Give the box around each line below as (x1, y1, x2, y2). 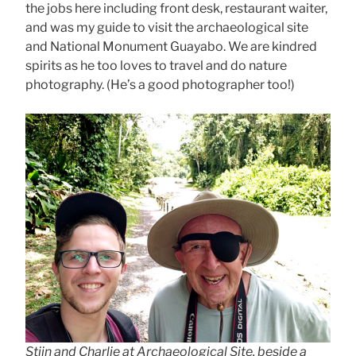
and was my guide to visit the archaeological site (25, 20, 308, 36)
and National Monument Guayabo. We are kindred (25, 39, 317, 55)
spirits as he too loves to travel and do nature (25, 58, 287, 74)
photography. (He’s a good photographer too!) (25, 77, 295, 93)
